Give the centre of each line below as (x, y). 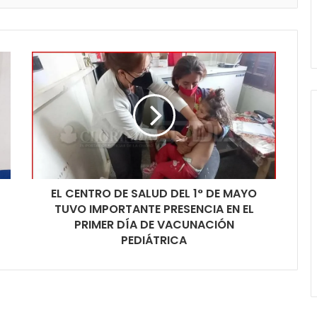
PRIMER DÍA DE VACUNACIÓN (154, 224)
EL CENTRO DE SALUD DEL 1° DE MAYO (154, 193)
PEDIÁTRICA (154, 240)
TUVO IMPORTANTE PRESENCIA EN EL (154, 209)
